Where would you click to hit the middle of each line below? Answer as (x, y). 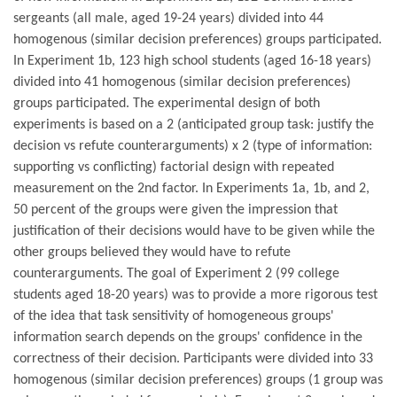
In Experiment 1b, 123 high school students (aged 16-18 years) (192, 62)
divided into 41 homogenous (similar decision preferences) (182, 83)
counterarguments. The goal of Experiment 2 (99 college (176, 274)
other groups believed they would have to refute (152, 253)
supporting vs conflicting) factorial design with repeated (174, 168)
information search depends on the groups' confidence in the (188, 338)
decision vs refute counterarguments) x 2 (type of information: (193, 147)
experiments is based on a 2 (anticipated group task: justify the (194, 125)
